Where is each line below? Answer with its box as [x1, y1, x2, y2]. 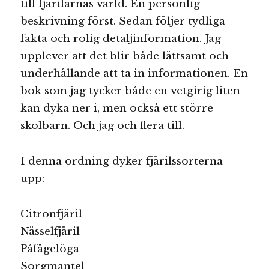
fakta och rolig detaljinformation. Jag [20, 32, 222, 46]
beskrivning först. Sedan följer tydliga [20, 15, 226, 28]
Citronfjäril [20, 207, 83, 220]
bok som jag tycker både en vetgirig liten [20, 85, 241, 98]
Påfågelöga [20, 242, 80, 255]
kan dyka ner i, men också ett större [20, 102, 214, 115]
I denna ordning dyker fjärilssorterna [20, 155, 223, 168]
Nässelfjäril [20, 225, 80, 238]
